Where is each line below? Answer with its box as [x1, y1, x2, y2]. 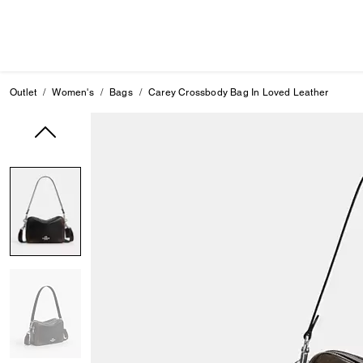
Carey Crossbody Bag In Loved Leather [148, 87, 329, 98]
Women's [52, 87, 94, 98]
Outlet [10, 87, 37, 98]
